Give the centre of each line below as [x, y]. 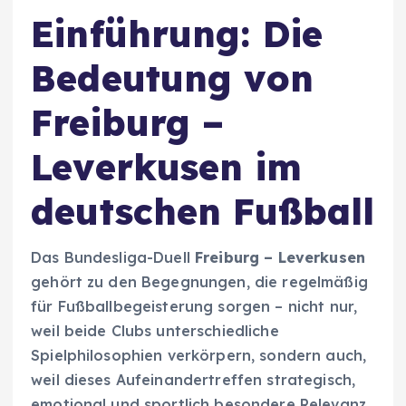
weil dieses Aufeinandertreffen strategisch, [193, 379]
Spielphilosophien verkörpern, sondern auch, [199, 355]
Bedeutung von [172, 78]
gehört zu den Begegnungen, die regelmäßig [199, 281]
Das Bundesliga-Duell [113, 257]
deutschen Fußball [203, 212]
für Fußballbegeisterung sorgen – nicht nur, [194, 306]
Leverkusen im [166, 167]
